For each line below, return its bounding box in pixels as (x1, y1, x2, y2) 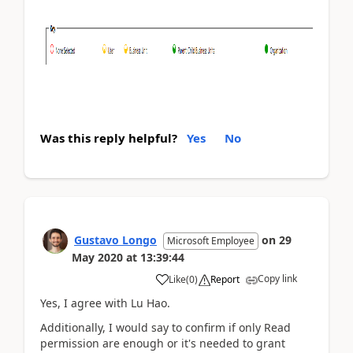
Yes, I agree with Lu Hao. (40, 295, 170, 310)
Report (210, 273, 240, 286)
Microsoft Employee (167, 234, 255, 247)
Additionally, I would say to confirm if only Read (40, 319, 291, 335)
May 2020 (72, 250, 123, 265)
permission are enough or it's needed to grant (40, 335, 285, 351)
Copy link (258, 272, 297, 285)
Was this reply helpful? (40, 130, 177, 146)
